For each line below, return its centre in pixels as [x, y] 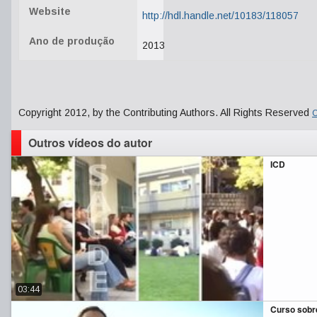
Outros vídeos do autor [90, 143]
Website [50, 11]
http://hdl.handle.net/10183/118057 [220, 16]
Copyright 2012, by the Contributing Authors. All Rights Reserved [165, 113]
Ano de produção [72, 41]
